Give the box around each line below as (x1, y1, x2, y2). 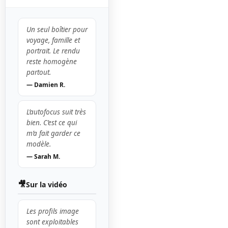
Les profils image (26, 207, 79, 216)
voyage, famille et (26, 36, 80, 45)
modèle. (26, 139, 51, 149)
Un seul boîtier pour (26, 25, 88, 35)
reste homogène (26, 57, 77, 67)
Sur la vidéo (26, 179, 67, 189)
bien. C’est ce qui (26, 118, 77, 128)
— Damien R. (26, 80, 65, 90)
